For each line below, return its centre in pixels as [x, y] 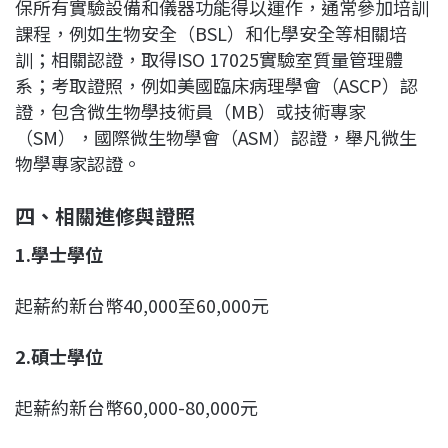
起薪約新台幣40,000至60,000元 [142, 305]
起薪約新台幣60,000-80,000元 [136, 407]
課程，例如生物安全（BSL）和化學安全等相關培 [211, 33]
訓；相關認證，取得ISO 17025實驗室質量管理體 [209, 59]
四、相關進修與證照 [105, 216]
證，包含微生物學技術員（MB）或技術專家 [190, 111]
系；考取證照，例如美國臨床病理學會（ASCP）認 [216, 85]
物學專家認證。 [78, 163]
